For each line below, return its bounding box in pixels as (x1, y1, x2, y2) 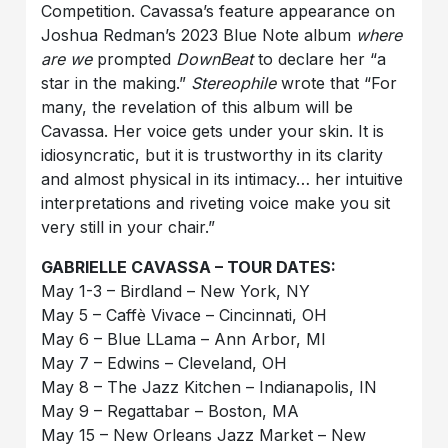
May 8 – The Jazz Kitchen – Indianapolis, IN (41, 377, 378, 398)
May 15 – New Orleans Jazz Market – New (41, 425, 367, 446)
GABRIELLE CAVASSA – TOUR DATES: (41, 257, 337, 278)
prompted (92, 49, 177, 70)
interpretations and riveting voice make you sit (41, 193, 391, 214)
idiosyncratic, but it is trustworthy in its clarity (41, 145, 384, 166)
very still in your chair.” (41, 217, 216, 238)
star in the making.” (41, 73, 192, 94)
